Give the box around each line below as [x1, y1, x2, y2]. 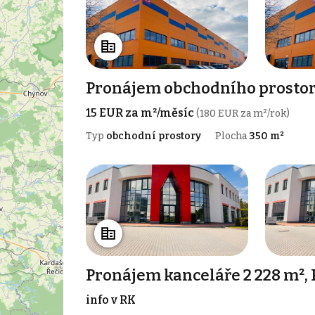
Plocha [214, 130, 249, 143]
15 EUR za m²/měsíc [85, 106, 196, 120]
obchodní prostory [105, 130, 201, 143]
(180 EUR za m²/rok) [195, 108, 290, 120]
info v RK [85, 293, 136, 307]
